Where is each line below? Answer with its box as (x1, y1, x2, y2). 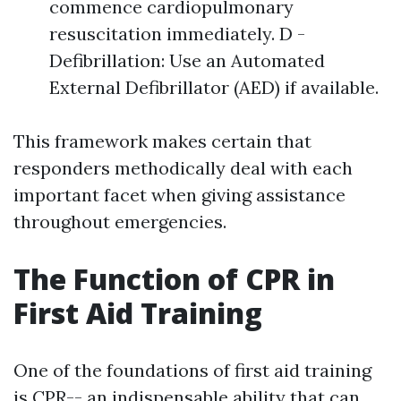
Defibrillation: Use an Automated (49, 48, 325, 72)
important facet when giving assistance (13, 183, 346, 206)
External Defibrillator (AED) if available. (49, 75, 379, 98)
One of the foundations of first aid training (13, 358, 371, 381)
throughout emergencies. (13, 209, 226, 233)
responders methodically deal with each (13, 156, 353, 179)
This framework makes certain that (13, 129, 311, 152)
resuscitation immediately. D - (49, 21, 305, 45)
